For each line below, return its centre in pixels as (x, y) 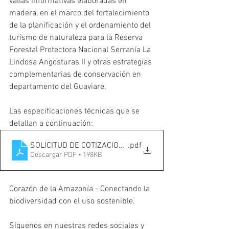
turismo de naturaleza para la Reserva (77, 38)
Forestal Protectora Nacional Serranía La (81, 50)
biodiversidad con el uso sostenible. (72, 201)
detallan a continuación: (52, 124)
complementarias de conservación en (76, 75)
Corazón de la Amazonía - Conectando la (81, 189)
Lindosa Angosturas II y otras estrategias (82, 62)
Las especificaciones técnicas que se (75, 111)
